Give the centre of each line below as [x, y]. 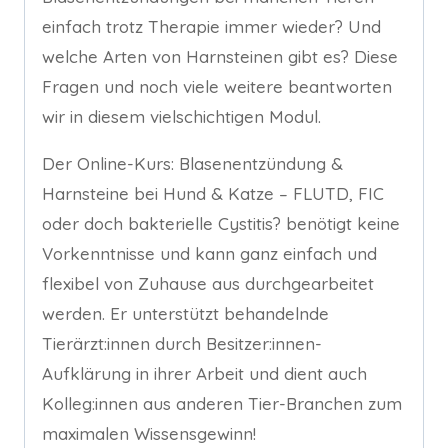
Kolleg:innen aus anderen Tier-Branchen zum [222, 404]
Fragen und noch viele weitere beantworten [217, 87]
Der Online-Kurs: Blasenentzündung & [192, 164]
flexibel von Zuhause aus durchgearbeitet [208, 284]
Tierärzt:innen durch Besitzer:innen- [182, 344]
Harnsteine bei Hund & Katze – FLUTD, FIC [213, 194]
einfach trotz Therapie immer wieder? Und [211, 27]
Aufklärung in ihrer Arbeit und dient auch [204, 374]
